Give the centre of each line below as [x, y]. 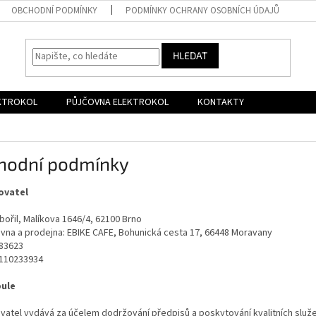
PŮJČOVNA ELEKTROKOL [117, 102]
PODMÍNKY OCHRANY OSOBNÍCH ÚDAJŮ [203, 11]
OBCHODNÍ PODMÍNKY [55, 11]
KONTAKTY [221, 102]
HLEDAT [190, 56]
